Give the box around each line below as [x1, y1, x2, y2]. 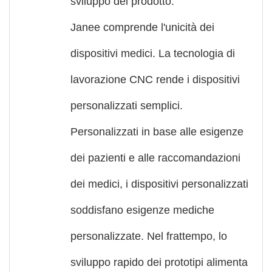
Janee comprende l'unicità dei [70, 21, 214, 33]
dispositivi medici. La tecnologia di [70, 47, 235, 59]
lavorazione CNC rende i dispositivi [70, 73, 240, 86]
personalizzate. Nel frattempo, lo [70, 229, 227, 242]
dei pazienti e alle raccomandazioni [70, 151, 240, 164]
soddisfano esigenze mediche [70, 203, 214, 216]
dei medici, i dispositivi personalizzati [70, 177, 248, 190]
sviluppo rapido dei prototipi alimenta [70, 256, 248, 268]
